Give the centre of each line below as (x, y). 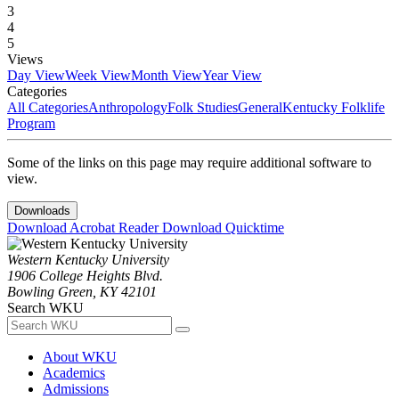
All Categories (48, 108)
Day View (36, 76)
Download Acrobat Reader (85, 228)
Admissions (76, 389)
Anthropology (128, 108)
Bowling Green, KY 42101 (82, 292)
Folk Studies (203, 108)
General (260, 108)
